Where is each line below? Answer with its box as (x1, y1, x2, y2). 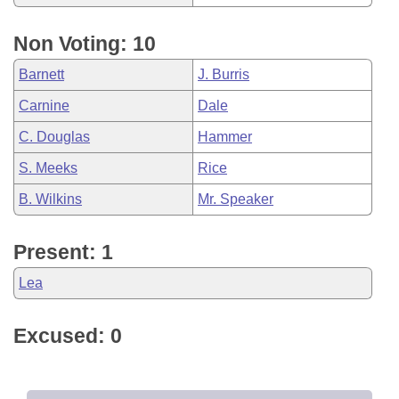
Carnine (19, 98, 69, 113)
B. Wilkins (19, 191, 82, 207)
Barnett (19, 67, 64, 82)
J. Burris (198, 67, 249, 82)
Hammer (198, 129, 252, 144)
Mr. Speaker (198, 191, 273, 207)
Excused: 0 (13, 324, 122, 347)
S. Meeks (19, 160, 77, 175)
